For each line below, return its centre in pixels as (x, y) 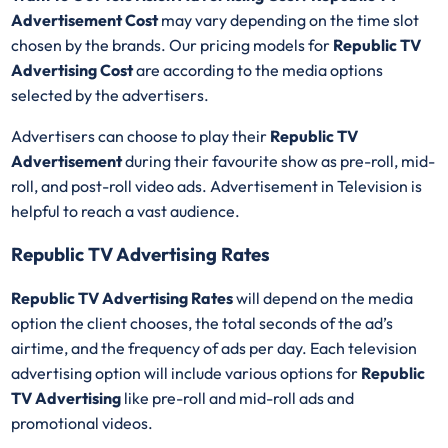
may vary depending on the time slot (290, 19)
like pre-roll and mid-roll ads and (239, 398)
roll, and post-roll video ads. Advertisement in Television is (217, 185)
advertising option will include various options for (186, 373)
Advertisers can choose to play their (141, 135)
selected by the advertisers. (110, 94)
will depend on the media (325, 298)
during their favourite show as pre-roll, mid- (280, 160)
